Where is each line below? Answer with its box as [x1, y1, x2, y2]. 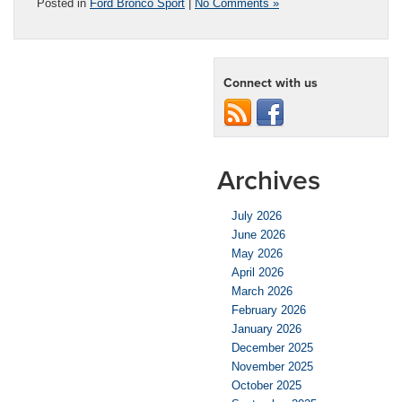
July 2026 [232, 208, 282, 223]
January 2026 [232, 321, 301, 336]
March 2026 [232, 284, 293, 298]
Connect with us [223, 73, 318, 92]
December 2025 [232, 340, 313, 354]
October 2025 [232, 378, 301, 392]
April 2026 [232, 265, 284, 279]
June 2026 [232, 227, 285, 241]
